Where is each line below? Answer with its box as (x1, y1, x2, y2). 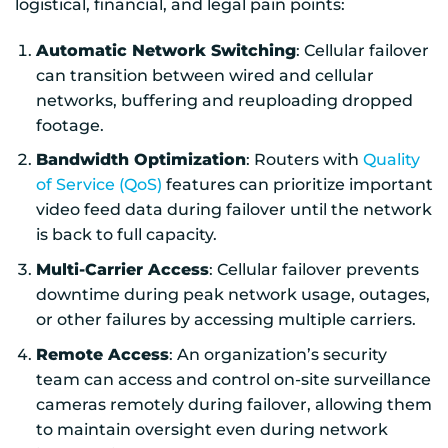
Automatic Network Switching (35, 40, 296, 60)
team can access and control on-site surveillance (35, 369, 431, 389)
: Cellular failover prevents (208, 259, 419, 279)
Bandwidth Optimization (35, 150, 246, 170)
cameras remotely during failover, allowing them (35, 394, 432, 414)
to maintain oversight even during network (35, 419, 388, 439)
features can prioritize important (161, 175, 433, 195)
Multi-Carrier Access (35, 259, 209, 279)
